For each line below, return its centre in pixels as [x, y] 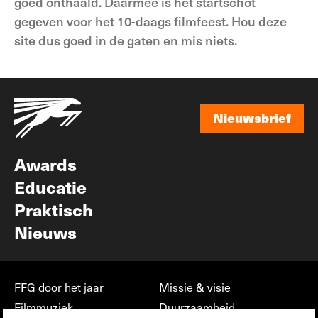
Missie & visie [195, 287]
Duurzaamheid [197, 307]
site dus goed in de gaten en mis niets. [126, 40]
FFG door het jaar [59, 287]
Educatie [50, 187]
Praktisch [54, 209]
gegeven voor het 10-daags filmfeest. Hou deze [150, 21]
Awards [45, 164]
